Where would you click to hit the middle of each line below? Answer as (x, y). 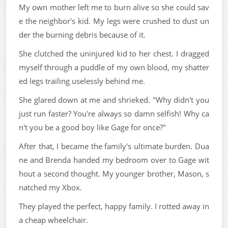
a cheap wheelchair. (53, 220)
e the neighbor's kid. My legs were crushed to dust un (114, 21)
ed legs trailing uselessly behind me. (82, 81)
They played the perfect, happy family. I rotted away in (114, 206)
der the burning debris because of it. (82, 34)
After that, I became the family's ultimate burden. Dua (114, 146)
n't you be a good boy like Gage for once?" (92, 127)
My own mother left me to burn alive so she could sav (114, 7)
